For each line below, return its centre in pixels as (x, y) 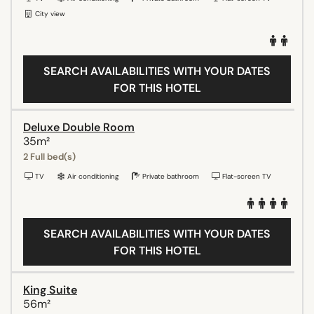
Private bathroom (170, 176)
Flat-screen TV (246, 176)
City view (49, 13)
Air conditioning (92, 176)
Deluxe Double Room (79, 127)
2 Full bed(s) (49, 156)
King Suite (50, 289)
